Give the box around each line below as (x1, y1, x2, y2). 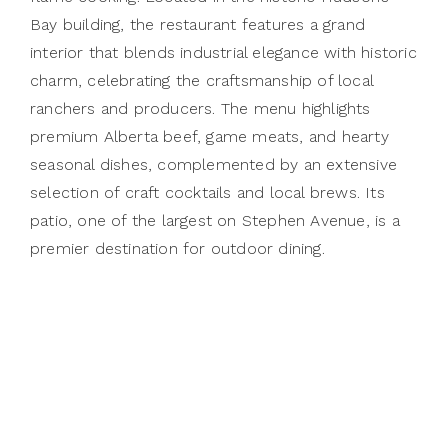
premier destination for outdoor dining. (30, 238, 325, 258)
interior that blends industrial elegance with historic (30, 42, 417, 62)
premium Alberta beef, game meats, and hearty (30, 126, 389, 146)
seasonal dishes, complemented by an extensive (30, 154, 398, 174)
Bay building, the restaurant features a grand (30, 14, 366, 34)
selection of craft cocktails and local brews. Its (30, 182, 385, 202)
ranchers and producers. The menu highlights (30, 98, 371, 118)
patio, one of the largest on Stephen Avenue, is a (30, 210, 400, 230)
